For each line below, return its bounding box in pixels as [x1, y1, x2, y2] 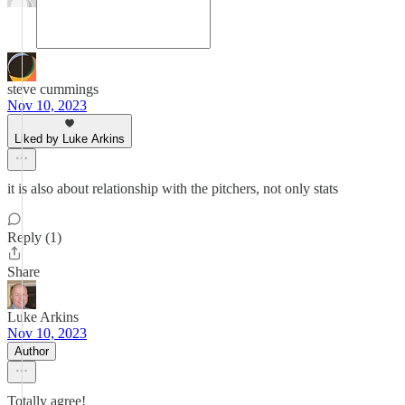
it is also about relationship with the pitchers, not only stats [7, 181, 338, 196]
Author [14, 344, 49, 358]
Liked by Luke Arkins [14, 132, 125, 146]
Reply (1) [7, 230, 61, 245]
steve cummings [7, 81, 99, 97]
